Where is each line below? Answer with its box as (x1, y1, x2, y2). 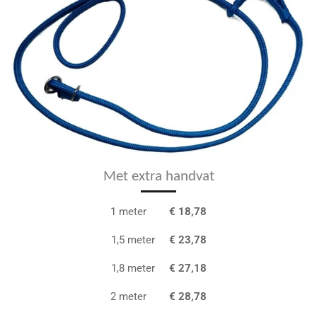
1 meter (110, 204, 149, 218)
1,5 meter (110, 233, 169, 246)
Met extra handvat (103, 169, 214, 184)
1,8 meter (110, 261, 169, 275)
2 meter (110, 289, 169, 303)
